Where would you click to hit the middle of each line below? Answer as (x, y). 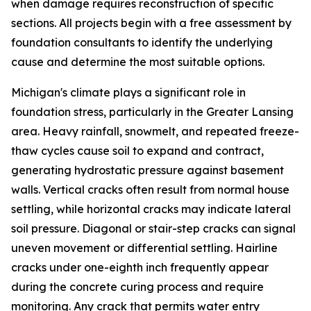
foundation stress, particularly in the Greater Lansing (152, 112)
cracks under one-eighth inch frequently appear (140, 267)
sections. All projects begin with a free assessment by (151, 23)
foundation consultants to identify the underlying (142, 42)
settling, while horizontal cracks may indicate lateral (151, 209)
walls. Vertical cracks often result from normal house (150, 190)
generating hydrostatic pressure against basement (148, 170)
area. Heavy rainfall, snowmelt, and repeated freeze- (155, 131)
